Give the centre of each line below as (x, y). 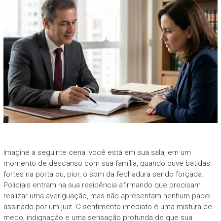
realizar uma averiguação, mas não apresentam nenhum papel (107, 196)
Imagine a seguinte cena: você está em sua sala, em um (97, 152)
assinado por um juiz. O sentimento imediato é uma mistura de (108, 206)
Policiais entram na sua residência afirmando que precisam (102, 185)
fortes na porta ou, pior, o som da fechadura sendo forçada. (103, 174)
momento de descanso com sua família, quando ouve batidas (107, 163)
